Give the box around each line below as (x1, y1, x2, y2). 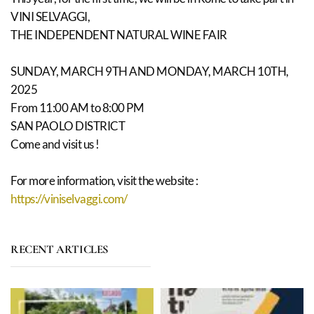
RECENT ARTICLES (11, 242, 109, 257)
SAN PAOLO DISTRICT (11, 118, 125, 133)
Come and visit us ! (11, 137, 100, 151)
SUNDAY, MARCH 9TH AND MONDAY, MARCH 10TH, (11, 64, 289, 78)
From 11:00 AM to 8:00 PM (11, 100, 144, 115)
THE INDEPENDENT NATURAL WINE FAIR (11, 27, 227, 42)
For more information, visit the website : (11, 173, 198, 188)
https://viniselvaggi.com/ (11, 191, 128, 206)
